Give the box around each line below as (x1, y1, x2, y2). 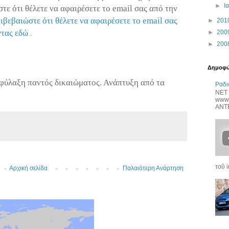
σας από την (132, 4, 177, 14)
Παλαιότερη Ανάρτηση (123, 164, 184, 172)
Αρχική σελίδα (9, 164, 48, 172)
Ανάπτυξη (103, 77, 139, 87)
